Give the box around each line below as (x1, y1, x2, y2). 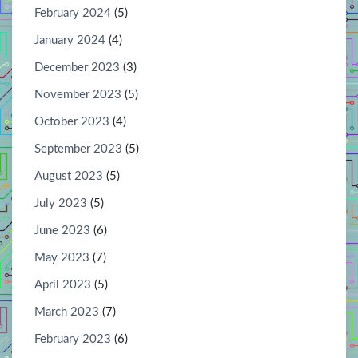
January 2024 (34, 34, 105, 47)
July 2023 (34, 197, 87, 210)
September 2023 (34, 143, 122, 156)
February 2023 (34, 333, 111, 346)
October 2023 (34, 116, 109, 129)
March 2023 (34, 306, 99, 319)
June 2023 (34, 225, 90, 237)
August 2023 (34, 170, 103, 183)
